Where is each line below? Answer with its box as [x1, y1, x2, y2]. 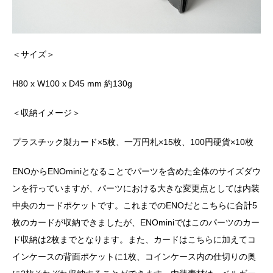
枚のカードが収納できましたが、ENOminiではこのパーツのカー [12, 217, 260, 227]
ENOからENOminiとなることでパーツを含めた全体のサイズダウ [12, 166, 261, 176]
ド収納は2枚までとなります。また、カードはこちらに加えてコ [12, 234, 256, 244]
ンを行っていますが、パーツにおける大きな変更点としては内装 [12, 183, 260, 193]
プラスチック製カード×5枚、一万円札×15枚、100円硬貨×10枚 [12, 136, 253, 147]
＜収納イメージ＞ [12, 107, 80, 118]
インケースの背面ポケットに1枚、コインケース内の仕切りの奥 [12, 251, 256, 261]
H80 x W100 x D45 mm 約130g [12, 78, 132, 88]
